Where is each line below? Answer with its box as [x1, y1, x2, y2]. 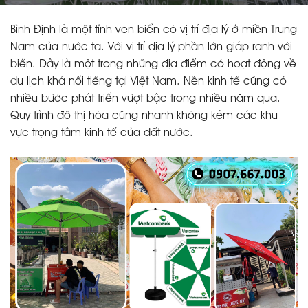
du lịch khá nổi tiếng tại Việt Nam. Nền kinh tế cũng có [10, 77, 287, 87]
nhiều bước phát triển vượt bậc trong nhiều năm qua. [10, 94, 280, 104]
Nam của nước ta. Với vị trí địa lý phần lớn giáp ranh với [10, 43, 292, 52]
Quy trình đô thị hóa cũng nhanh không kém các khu [10, 111, 278, 121]
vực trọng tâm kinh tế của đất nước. [10, 129, 193, 138]
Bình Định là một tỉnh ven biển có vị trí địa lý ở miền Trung [10, 25, 297, 35]
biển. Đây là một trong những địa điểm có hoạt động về [10, 60, 296, 69]
